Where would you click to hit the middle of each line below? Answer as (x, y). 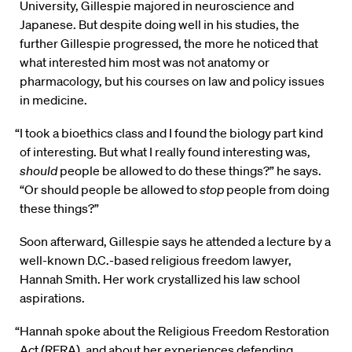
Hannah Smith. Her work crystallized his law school (160, 279)
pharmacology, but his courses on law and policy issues (172, 81)
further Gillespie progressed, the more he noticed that (169, 44)
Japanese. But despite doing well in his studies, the (159, 25)
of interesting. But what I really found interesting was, (165, 152)
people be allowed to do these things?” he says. (189, 171)
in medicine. (53, 100)
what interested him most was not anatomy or (145, 62)
